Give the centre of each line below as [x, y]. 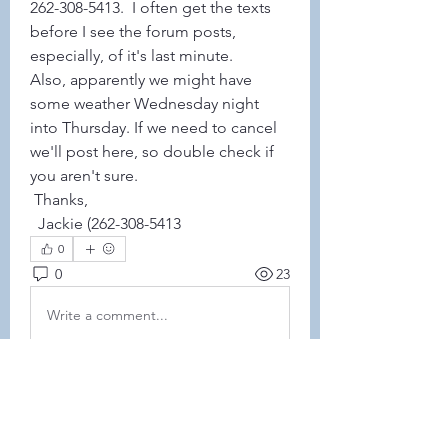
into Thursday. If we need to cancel [153, 127]
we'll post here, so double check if [152, 151]
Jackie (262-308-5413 [109, 223]
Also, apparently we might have [141, 79]
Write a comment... [107, 314]
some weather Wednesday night [144, 103]
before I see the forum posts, [133, 31]
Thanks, [61, 199]
